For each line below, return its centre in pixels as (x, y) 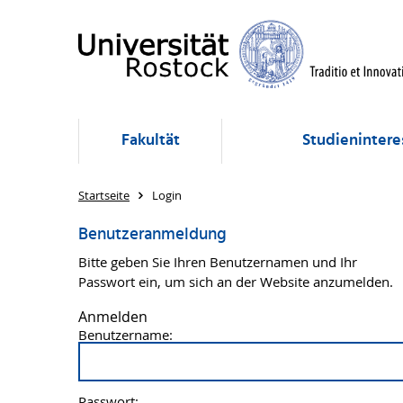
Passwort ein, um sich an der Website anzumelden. (236, 282)
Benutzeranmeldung (152, 235)
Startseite (104, 195)
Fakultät (150, 141)
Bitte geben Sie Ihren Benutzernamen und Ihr (218, 262)
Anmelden (113, 317)
